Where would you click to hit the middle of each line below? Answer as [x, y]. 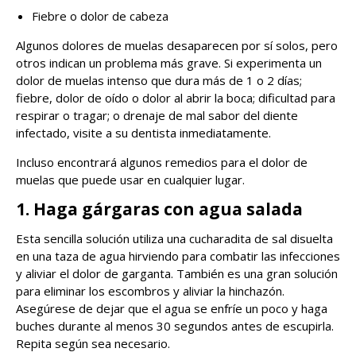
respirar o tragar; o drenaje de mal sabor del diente [157, 116]
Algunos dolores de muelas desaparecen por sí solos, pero [177, 46]
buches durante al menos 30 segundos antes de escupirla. [175, 326]
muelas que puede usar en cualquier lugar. [130, 180]
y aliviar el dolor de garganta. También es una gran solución [177, 274]
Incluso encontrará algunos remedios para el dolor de [162, 163]
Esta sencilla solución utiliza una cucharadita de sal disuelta [174, 239]
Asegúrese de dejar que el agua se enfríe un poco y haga [172, 309]
